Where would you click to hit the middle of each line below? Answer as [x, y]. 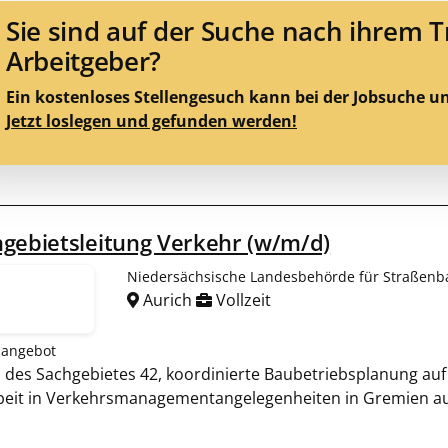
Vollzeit [241, 300]
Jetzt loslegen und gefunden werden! [151, 121]
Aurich [167, 300]
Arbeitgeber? [84, 61]
